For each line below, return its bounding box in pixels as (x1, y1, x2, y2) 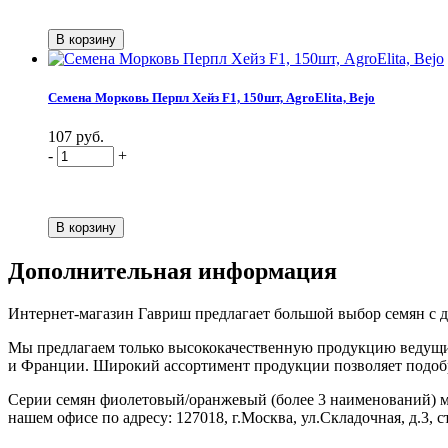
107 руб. (48, 128, 104, 146)
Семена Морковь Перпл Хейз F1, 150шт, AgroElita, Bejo (48, 90, 375, 106)
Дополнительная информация (8, 258, 337, 285)
